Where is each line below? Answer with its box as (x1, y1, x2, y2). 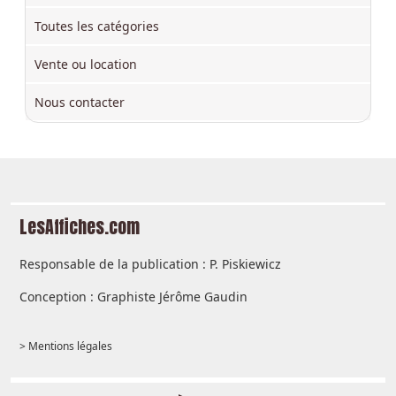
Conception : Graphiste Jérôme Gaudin (19, 287, 247, 305)
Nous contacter (34, 93, 125, 110)
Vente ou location (34, 55, 137, 72)
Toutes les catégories (34, 17, 159, 34)
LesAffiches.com (19, 212, 140, 240)
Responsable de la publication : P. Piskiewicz (19, 255, 281, 272)
